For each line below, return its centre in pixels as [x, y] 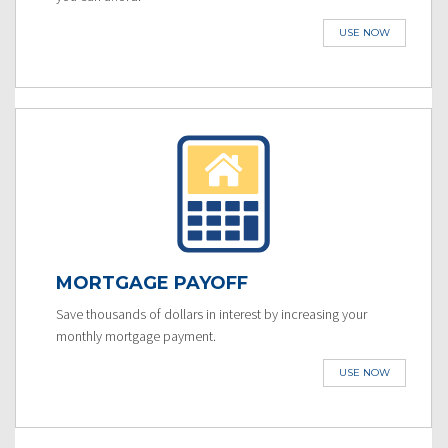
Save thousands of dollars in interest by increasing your [211, 313]
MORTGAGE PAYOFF [152, 282]
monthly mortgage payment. [136, 335]
